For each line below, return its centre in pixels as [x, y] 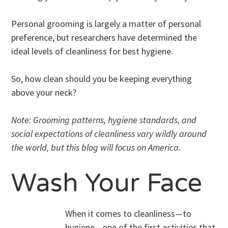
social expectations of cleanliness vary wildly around [109, 133]
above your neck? [44, 92]
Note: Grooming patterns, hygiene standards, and [104, 120]
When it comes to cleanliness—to [129, 213]
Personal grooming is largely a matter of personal [106, 23]
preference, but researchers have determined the [104, 37]
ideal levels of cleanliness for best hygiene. [92, 51]
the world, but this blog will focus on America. [96, 147]
